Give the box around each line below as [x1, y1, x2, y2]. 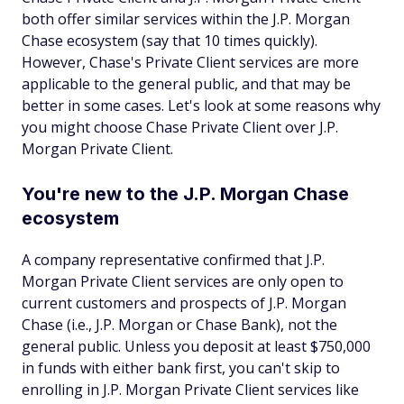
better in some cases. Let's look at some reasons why [22, 96, 381, 115]
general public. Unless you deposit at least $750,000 [22, 336, 371, 356]
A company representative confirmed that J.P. [22, 250, 325, 270]
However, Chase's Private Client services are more [22, 52, 359, 72]
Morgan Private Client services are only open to [22, 271, 344, 291]
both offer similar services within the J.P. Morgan [22, 9, 350, 29]
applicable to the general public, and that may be [22, 74, 351, 94]
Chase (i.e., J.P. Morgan [22, 315, 177, 335]
